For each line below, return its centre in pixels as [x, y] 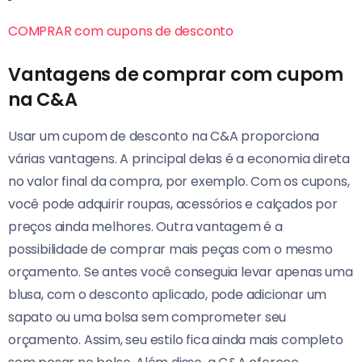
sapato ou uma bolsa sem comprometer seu [147, 318]
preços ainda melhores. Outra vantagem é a [145, 227]
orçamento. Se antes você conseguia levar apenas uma [181, 272]
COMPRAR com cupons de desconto [121, 32]
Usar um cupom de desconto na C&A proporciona [164, 137]
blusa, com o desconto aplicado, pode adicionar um [168, 295]
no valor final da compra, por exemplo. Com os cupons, [179, 182]
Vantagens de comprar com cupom [176, 75]
